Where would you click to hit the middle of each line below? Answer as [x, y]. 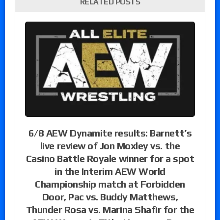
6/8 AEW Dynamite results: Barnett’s [110, 133]
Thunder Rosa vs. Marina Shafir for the [110, 209]
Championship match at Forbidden [110, 184]
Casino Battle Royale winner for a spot [110, 158]
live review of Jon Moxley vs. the [110, 145]
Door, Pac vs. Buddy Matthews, [110, 196]
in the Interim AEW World [110, 171]
